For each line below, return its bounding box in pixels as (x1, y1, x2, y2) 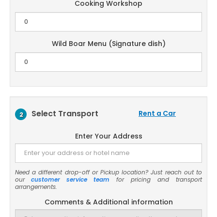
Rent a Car (139, 108, 176, 118)
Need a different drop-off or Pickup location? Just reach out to (15, 168, 202, 176)
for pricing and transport (109, 175, 202, 184)
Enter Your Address (75, 131, 142, 141)
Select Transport (31, 108, 98, 119)
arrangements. (15, 183, 57, 191)
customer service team (31, 175, 109, 184)
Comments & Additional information (44, 197, 173, 207)
